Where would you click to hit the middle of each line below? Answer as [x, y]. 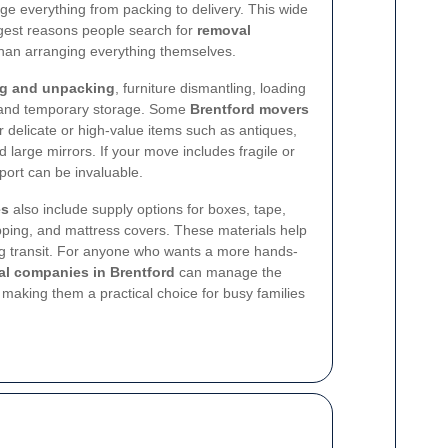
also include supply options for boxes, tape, [147, 209]
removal [224, 30]
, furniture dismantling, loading [210, 88]
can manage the [228, 272]
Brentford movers [249, 109]
